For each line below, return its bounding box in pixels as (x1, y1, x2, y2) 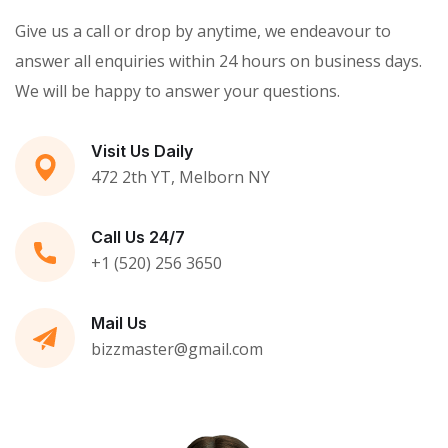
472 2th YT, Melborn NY (91, 165, 270, 188)
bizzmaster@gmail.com (91, 337, 263, 360)
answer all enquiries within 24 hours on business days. (15, 49, 422, 72)
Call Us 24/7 (91, 226, 185, 247)
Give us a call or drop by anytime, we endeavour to (15, 19, 391, 42)
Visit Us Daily (91, 140, 193, 161)
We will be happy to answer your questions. (15, 79, 340, 102)
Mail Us (91, 312, 147, 333)
